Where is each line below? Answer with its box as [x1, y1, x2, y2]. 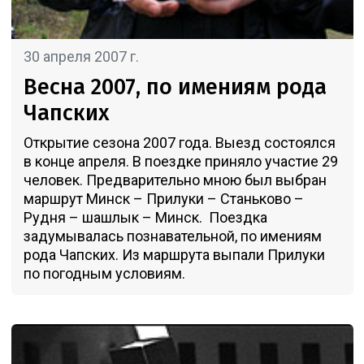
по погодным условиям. [23, 264, 185, 282]
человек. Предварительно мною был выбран [23, 171, 327, 188]
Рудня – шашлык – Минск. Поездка [23, 208, 267, 226]
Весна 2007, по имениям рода [23, 73, 327, 100]
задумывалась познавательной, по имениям [23, 227, 322, 245]
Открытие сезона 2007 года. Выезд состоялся [23, 133, 336, 151]
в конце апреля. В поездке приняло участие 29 [23, 152, 338, 170]
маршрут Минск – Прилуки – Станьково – [23, 189, 304, 207]
